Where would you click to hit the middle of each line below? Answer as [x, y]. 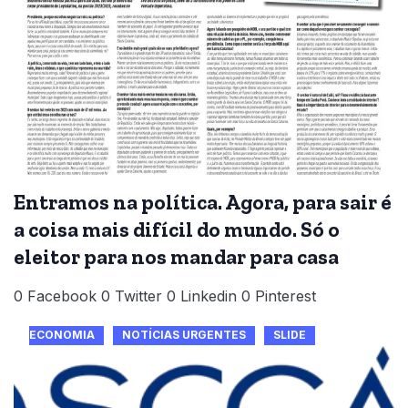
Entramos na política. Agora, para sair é [203, 202]
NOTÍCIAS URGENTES [184, 334]
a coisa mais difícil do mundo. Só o [177, 229]
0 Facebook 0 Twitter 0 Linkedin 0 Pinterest [165, 296]
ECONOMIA [61, 334]
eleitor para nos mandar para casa [176, 256]
